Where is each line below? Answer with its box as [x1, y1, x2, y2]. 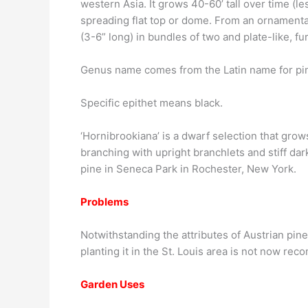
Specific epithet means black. [80, 96, 223, 109]
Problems [80, 195, 129, 208]
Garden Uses [80, 278, 144, 291]
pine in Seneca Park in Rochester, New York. [80, 162, 296, 175]
